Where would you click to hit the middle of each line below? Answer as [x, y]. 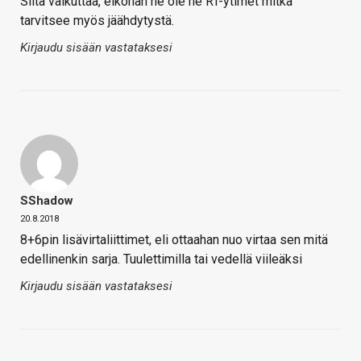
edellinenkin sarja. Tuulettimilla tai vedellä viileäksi [161, 259]
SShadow [47, 200]
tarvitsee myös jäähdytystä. [97, 20]
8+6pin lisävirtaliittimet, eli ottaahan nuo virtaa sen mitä [174, 239]
